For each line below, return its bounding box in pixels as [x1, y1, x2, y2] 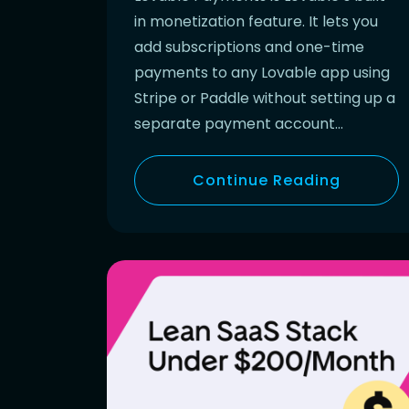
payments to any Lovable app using [134, 61, 390, 83]
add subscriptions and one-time [134, 36, 364, 58]
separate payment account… [134, 112, 343, 134]
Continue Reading [193, 169, 341, 191]
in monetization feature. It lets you [134, 10, 378, 32]
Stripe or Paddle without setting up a [134, 87, 395, 109]
